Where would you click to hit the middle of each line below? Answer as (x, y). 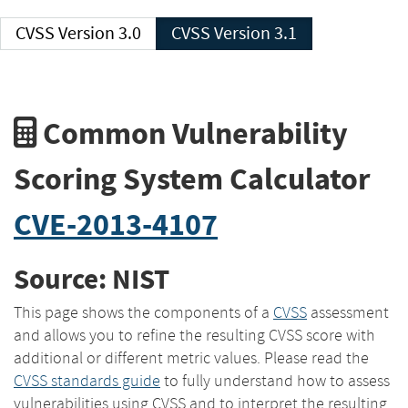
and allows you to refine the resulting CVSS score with (194, 335)
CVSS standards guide (87, 380)
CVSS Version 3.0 (100, 33)
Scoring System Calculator (192, 178)
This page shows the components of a (143, 312)
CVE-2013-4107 (116, 224)
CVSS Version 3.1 (255, 33)
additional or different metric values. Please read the (191, 357)
